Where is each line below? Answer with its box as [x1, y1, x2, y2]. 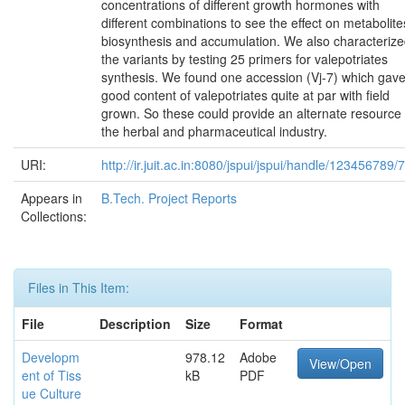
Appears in [21, 188, 82, 207]
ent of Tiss [22, 365, 81, 384]
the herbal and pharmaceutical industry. [101, 121, 327, 140]
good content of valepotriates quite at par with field [101, 85, 390, 104]
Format [240, 314, 283, 333]
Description [99, 314, 171, 333]
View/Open [309, 353, 372, 372]
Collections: [21, 206, 87, 225]
